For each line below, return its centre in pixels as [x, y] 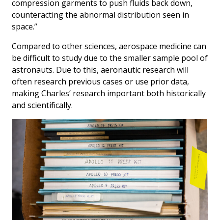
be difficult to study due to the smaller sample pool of [110, 58]
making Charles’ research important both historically [109, 94]
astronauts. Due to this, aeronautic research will [100, 70]
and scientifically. [42, 105]
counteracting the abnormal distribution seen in [100, 15]
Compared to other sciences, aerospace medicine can [109, 46]
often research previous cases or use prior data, [100, 82]
